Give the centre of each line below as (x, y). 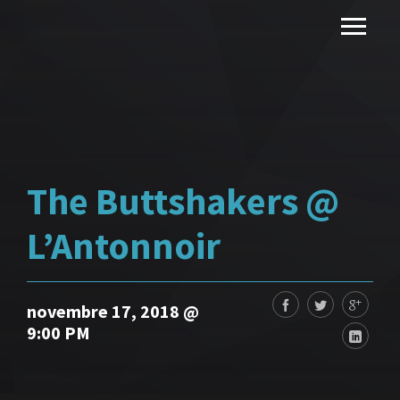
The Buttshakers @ (183, 201)
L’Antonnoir (124, 246)
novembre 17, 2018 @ (113, 311)
